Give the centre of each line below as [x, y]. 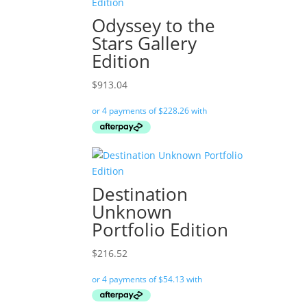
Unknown [132, 211]
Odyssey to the [154, 26]
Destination [140, 194]
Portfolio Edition [160, 229]
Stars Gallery [145, 44]
